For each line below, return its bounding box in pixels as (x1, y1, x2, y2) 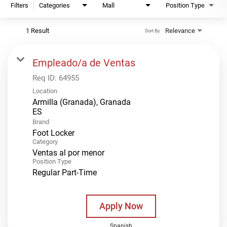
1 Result (26, 26, 49, 34)
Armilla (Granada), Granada (32, 97, 131, 107)
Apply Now (99, 200, 143, 211)
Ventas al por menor (32, 147, 104, 158)
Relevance (165, 26, 195, 34)
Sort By (144, 28, 160, 34)
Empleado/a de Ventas (32, 56, 135, 69)
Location (32, 87, 57, 95)
